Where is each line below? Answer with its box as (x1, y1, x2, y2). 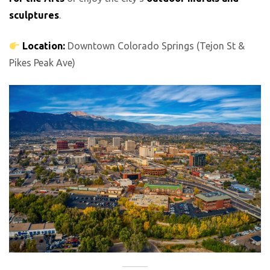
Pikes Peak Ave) (9, 57, 75, 69)
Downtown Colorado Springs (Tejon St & (65, 40, 245, 52)
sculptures (9, 10, 59, 21)
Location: (22, 40, 66, 52)
